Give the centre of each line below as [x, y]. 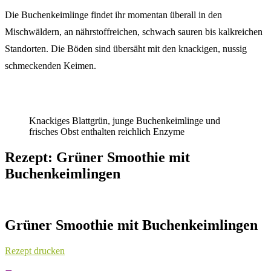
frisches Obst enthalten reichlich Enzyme [107, 132]
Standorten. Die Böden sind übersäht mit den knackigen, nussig [126, 49]
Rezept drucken [35, 250]
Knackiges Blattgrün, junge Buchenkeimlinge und [125, 121]
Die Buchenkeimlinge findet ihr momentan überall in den [113, 15]
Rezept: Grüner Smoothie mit [97, 158]
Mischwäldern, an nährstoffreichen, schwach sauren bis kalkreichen [134, 32]
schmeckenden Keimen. [51, 66]
